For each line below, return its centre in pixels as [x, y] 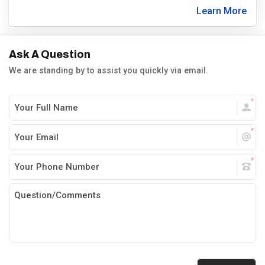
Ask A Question [50, 55]
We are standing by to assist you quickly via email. [109, 71]
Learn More [222, 11]
